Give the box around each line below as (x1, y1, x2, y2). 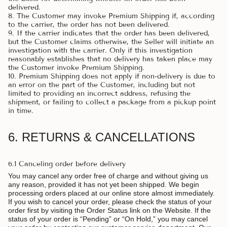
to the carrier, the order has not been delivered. (8, 20, 170, 29)
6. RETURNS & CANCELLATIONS (8, 130, 195, 144)
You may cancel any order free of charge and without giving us (8, 171, 208, 180)
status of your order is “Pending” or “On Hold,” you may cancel (8, 214, 208, 223)
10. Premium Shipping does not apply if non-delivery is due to (8, 71, 215, 81)
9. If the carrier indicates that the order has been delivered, (8, 28, 210, 37)
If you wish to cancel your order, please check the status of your (8, 197, 212, 206)
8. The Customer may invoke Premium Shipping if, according (8, 11, 214, 20)
